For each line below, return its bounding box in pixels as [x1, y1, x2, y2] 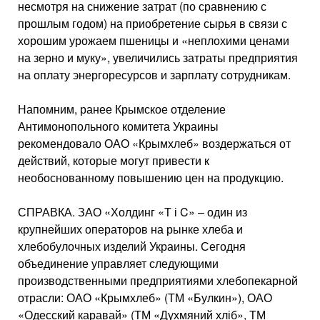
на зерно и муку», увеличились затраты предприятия [18, 49, 298, 66]
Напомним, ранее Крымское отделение [18, 101, 226, 117]
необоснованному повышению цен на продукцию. [18, 169, 284, 186]
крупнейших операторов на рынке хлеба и [18, 221, 243, 237]
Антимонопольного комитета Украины [18, 118, 219, 134]
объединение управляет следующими [18, 255, 219, 271]
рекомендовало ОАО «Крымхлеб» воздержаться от [18, 135, 291, 151]
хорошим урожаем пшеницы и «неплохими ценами [18, 32, 289, 49]
